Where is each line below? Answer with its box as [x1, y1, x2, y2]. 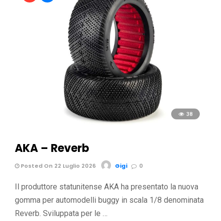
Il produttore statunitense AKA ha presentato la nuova [15, 182, 198, 192]
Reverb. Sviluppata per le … [15, 209, 108, 219]
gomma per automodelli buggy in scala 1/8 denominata [15, 195, 204, 205]
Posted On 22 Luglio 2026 [19, 162, 96, 170]
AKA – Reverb [15, 141, 89, 156]
